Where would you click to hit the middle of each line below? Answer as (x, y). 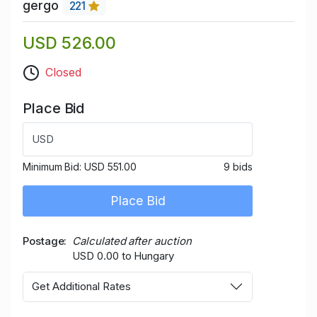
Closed (63, 72)
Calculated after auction (132, 241)
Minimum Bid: (53, 166)
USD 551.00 (110, 166)
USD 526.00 (70, 42)
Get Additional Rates (81, 287)
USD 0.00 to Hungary (123, 255)
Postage (44, 241)
